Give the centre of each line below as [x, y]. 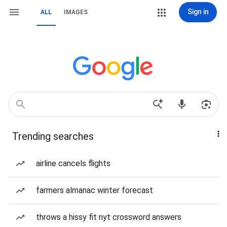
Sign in [198, 12]
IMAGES [76, 12]
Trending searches [53, 136]
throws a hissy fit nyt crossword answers [109, 217]
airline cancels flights [73, 163]
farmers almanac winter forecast [94, 190]
